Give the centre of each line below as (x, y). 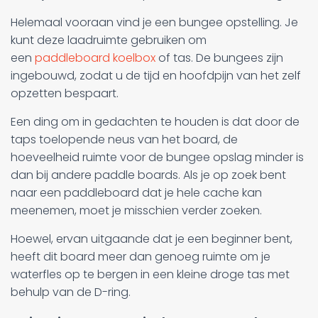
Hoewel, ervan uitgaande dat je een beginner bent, (152, 238)
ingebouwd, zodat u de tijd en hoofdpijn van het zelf (156, 75)
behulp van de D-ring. (71, 292)
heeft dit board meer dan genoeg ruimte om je (141, 256)
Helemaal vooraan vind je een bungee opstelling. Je (154, 22)
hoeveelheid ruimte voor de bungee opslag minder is (157, 157)
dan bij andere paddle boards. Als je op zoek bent (148, 175)
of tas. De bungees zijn (219, 57)
